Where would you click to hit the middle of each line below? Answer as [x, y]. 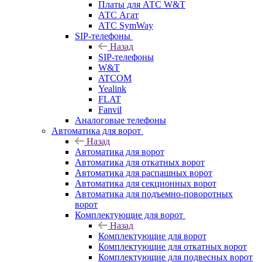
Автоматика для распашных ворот [144, 173]
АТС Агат [118, 15]
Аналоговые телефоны [120, 120]
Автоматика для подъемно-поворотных [154, 194]
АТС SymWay [126, 25]
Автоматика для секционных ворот [146, 183]
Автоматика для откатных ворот [140, 162]
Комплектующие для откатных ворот [173, 246]
